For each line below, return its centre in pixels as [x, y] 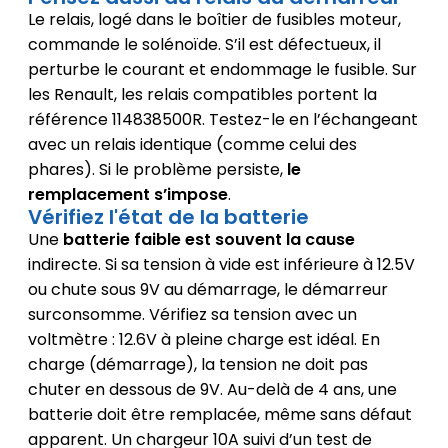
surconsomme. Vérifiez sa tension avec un [192, 315]
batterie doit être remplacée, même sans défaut [219, 415]
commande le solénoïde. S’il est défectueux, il [204, 45]
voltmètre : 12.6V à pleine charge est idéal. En [203, 340]
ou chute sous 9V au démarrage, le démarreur [207, 290]
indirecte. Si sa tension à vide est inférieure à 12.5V [221, 265]
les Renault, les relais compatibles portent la [202, 95]
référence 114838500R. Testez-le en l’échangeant [222, 120]
